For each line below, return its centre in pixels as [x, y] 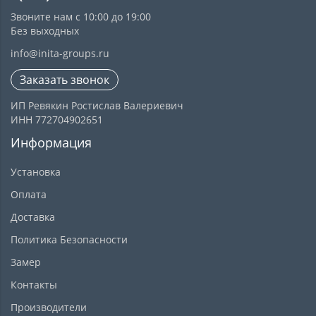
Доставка [33, 217]
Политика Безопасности [69, 239]
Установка [36, 172]
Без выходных [45, 31]
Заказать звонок [65, 80]
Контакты [34, 285]
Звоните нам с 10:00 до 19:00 [81, 17]
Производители [49, 307]
